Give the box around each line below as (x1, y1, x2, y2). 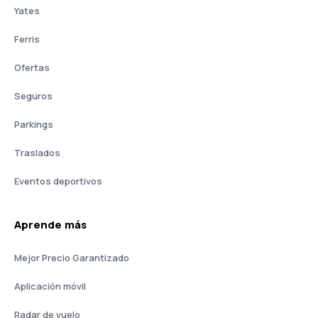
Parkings (14, 118, 53, 131)
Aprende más (14, 217, 87, 232)
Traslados (14, 146, 60, 159)
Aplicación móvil (14, 280, 86, 292)
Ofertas (14, 61, 50, 74)
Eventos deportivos (14, 175, 102, 187)
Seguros (14, 89, 53, 102)
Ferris (14, 33, 40, 45)
